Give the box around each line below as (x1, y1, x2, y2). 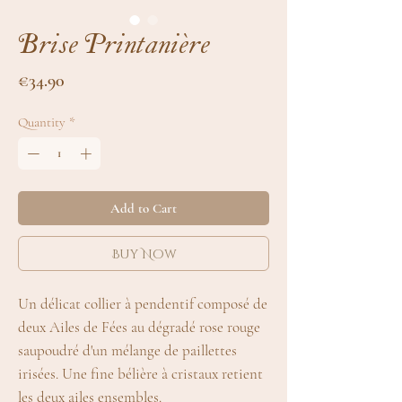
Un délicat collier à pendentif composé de (18, 293, 267, 313)
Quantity (18, 114, 66, 131)
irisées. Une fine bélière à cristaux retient (18, 363, 263, 383)
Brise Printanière (18, 33, 210, 61)
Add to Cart (110, 199, 177, 216)
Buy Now (110, 245, 177, 261)
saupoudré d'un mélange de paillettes (18, 340, 237, 360)
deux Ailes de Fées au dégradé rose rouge (18, 317, 260, 336)
